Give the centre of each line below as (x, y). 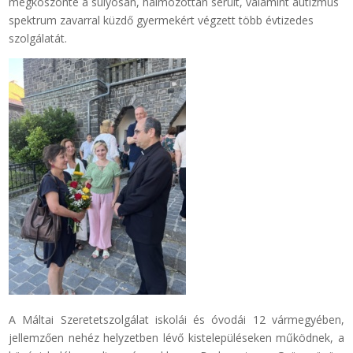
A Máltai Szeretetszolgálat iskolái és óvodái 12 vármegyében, (176, 320)
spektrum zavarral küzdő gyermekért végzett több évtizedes (162, 20)
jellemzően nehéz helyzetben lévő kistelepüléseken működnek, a (176, 338)
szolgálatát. (38, 39)
